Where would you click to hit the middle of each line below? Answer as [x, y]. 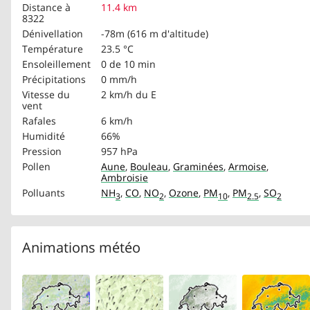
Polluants [44, 192]
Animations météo [81, 247]
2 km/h [117, 94]
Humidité [44, 136]
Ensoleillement [56, 64]
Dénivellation [53, 33]
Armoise [247, 166]
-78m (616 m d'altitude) [155, 33]
